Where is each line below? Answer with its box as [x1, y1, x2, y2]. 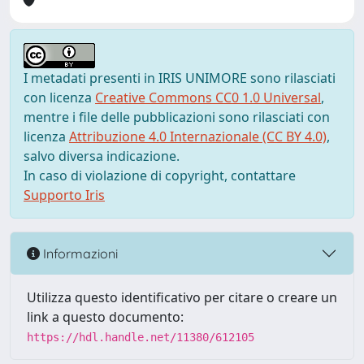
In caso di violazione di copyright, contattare [24, 167, 296, 184]
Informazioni [40, 245, 118, 262]
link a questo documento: [27, 308, 184, 326]
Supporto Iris [24, 186, 105, 204]
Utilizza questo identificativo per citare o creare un [27, 288, 337, 306]
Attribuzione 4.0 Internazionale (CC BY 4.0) [69, 128, 327, 145]
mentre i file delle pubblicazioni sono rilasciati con [24, 108, 330, 126]
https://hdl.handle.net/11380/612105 [27, 331, 254, 344]
